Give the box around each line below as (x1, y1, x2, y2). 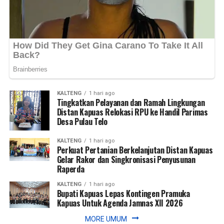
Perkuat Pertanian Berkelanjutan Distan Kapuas (56, 143, 213, 156)
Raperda (56, 162, 84, 175)
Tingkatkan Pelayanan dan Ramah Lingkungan (56, 96, 205, 109)
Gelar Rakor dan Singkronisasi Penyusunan (56, 153, 195, 165)
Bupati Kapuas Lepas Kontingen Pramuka (56, 187, 190, 199)
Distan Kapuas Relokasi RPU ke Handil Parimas (56, 106, 208, 118)
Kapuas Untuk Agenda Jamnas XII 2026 (56, 196, 183, 209)
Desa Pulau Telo (56, 115, 107, 128)
